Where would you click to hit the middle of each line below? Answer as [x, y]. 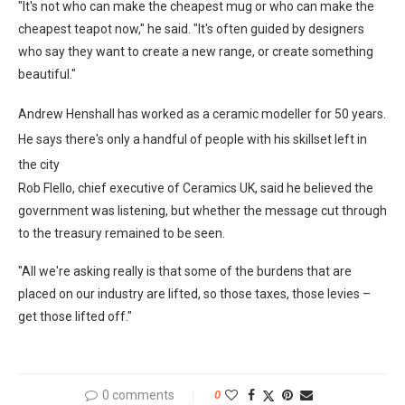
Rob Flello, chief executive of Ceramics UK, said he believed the [196, 188]
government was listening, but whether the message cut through [202, 211]
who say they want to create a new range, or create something [196, 52]
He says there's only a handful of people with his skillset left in [193, 139]
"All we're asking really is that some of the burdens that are [185, 271]
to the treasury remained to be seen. [122, 233]
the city [39, 165]
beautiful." [47, 74]
